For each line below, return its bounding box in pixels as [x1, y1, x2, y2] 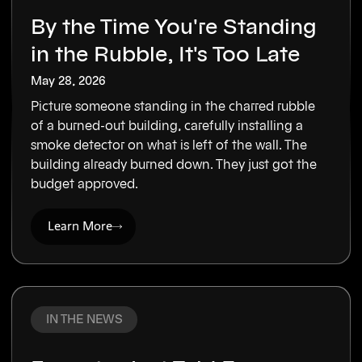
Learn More [48, 218, 113, 234]
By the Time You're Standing [31, 17, 318, 39]
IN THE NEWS [45, 313, 123, 326]
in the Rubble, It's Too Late [31, 44, 301, 66]
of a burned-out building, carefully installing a [31, 120, 304, 133]
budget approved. [31, 178, 139, 192]
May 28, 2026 [31, 74, 107, 87]
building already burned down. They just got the [31, 158, 318, 172]
